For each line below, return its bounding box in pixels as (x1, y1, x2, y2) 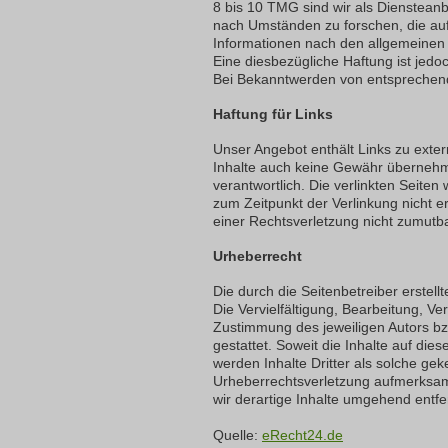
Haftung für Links (213, 106, 333, 122)
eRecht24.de (262, 427, 343, 443)
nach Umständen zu (213, 17, 340, 33)
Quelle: (213, 427, 258, 443)
